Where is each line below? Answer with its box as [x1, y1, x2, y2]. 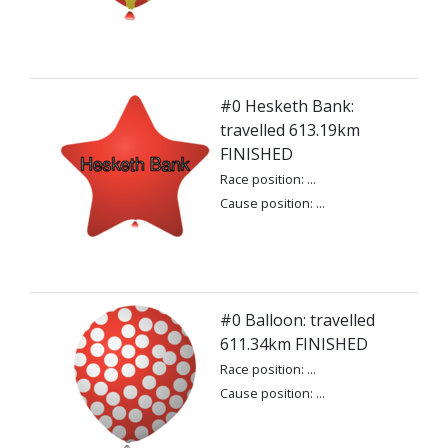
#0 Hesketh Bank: [220, 95, 354, 117]
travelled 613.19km [220, 119, 360, 141]
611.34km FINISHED [220, 333, 368, 355]
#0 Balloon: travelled [220, 309, 375, 331]
